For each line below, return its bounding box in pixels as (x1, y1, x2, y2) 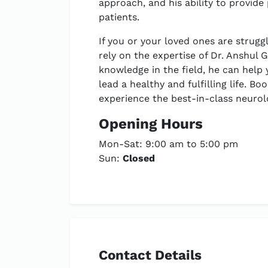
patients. (99, 11, 139, 23)
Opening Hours (99, 115, 203, 132)
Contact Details (99, 247, 202, 263)
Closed (123, 153, 155, 164)
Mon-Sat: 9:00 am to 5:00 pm (99, 138, 238, 150)
